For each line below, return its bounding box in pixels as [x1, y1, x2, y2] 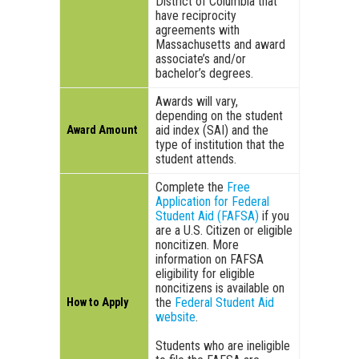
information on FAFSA [155, 252, 264, 268]
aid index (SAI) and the [155, 123, 268, 139]
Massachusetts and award [155, 37, 285, 53]
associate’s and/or [155, 51, 246, 67]
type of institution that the [155, 137, 284, 153]
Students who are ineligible [155, 338, 290, 354]
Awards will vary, [155, 94, 238, 110]
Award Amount [67, 123, 138, 138]
